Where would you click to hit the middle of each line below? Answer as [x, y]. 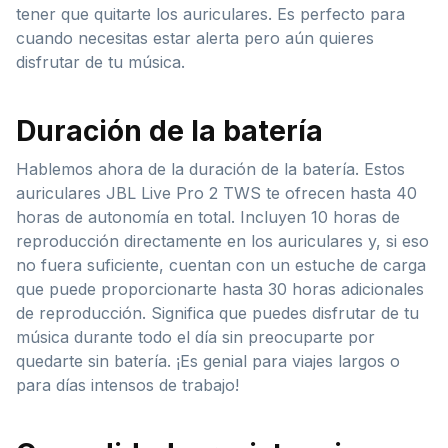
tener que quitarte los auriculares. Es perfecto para [210, 13]
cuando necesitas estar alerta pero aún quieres [195, 37]
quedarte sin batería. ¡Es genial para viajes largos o [208, 360]
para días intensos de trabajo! [127, 384]
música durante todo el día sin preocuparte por [195, 336]
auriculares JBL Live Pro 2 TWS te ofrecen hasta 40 [216, 192]
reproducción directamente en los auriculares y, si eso [222, 240]
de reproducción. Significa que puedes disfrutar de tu [217, 312]
